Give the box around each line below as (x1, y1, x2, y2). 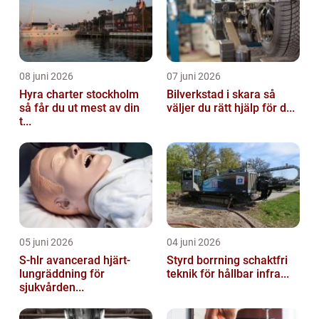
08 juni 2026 (19, 70, 73, 82)
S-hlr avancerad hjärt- (19, 253, 46, 267)
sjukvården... (19, 280, 84, 294)
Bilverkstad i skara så (167, 87, 263, 101)
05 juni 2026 (19, 236, 73, 248)
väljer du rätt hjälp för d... (167, 100, 295, 115)
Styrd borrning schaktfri (167, 253, 243, 267)
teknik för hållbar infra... (167, 266, 289, 281)
